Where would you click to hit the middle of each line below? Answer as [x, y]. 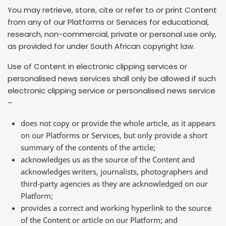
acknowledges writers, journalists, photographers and [114, 171]
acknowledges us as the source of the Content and [108, 159]
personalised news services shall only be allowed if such [112, 78]
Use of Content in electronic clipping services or [97, 66]
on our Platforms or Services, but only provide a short [114, 135]
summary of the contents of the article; [88, 147]
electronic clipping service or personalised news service [111, 90]
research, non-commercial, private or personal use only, [112, 34]
